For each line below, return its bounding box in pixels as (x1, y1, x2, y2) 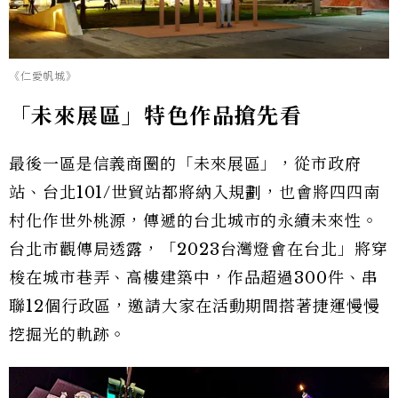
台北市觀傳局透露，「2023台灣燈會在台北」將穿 (9, 240, 388, 260)
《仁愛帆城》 (9, 69, 77, 84)
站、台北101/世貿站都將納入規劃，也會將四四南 (9, 183, 380, 203)
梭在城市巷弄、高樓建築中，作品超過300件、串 (9, 268, 378, 289)
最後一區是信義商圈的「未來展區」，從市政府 (9, 155, 362, 175)
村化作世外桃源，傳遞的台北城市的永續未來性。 (9, 211, 378, 232)
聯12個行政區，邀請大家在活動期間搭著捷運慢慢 (9, 297, 380, 317)
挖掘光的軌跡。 (9, 325, 127, 346)
